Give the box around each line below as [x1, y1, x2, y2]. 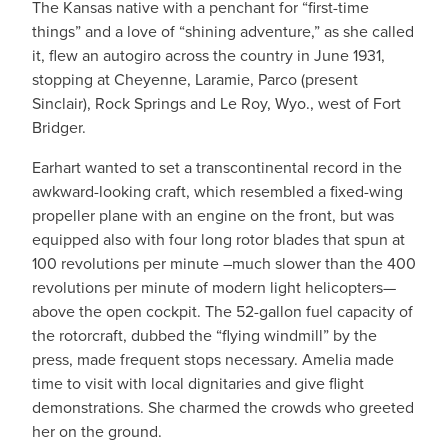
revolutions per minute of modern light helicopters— [32, 276, 396, 298]
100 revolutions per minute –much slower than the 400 [32, 252, 416, 274]
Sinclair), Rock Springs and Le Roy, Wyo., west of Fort [32, 92, 401, 114]
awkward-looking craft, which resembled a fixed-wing [32, 180, 403, 202]
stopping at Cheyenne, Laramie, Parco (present [32, 68, 358, 90]
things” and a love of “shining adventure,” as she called [32, 20, 414, 42]
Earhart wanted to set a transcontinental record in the [32, 156, 402, 178]
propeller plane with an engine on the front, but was [32, 204, 394, 226]
